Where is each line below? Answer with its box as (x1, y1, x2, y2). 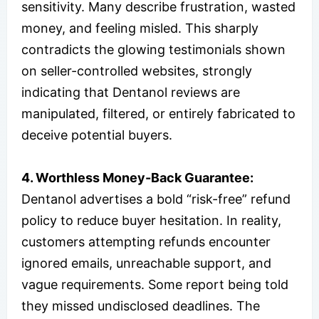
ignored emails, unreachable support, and (21, 256, 271, 271)
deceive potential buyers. (21, 127, 172, 143)
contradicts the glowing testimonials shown (21, 42, 286, 58)
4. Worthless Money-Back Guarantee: (21, 170, 253, 186)
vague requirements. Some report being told (21, 277, 288, 293)
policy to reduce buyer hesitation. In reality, (21, 213, 281, 229)
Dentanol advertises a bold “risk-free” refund (21, 192, 291, 207)
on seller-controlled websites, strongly (21, 63, 252, 79)
